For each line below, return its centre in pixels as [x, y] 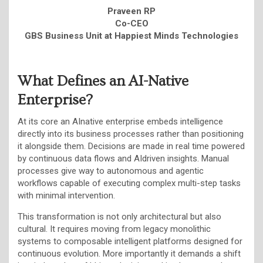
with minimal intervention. [66, 195]
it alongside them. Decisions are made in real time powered [131, 146]
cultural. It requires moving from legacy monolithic [114, 229]
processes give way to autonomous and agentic [111, 171]
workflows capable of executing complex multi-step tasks [129, 183]
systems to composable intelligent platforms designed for [130, 241]
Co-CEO [131, 23]
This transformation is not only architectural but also [119, 216]
